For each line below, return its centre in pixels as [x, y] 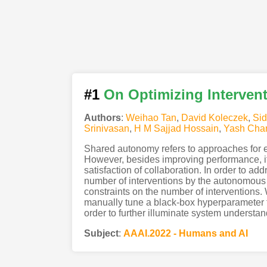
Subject [101, 233]
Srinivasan [106, 128]
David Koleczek [214, 117]
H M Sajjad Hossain [176, 128]
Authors [102, 117]
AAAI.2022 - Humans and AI [185, 233]
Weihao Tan [151, 117]
